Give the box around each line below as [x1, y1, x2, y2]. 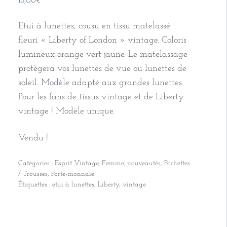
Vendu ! [18, 133, 48, 143]
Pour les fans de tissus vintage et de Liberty [18, 92, 184, 102]
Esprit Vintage [54, 160, 98, 168]
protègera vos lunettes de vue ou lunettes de [18, 64, 186, 74]
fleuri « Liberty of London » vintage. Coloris [18, 35, 186, 46]
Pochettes [164, 160, 190, 168]
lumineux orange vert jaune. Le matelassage [18, 50, 187, 60]
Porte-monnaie [51, 170, 94, 178]
